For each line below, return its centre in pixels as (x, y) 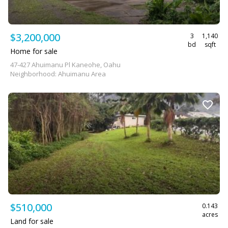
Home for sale (34, 51)
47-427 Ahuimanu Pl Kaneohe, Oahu (65, 65)
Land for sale (32, 221)
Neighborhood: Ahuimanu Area (58, 74)
